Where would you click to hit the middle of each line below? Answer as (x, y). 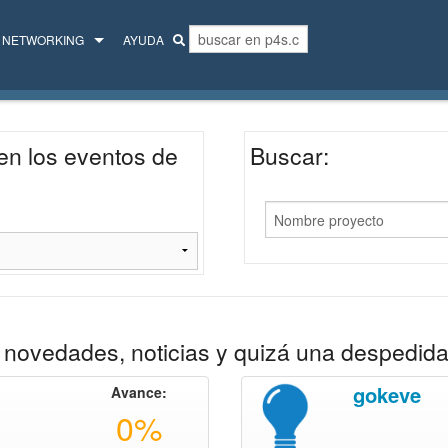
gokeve (386, 394)
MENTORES (52, 80)
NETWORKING (43, 39)
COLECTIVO (52, 126)
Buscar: (289, 156)
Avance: (138, 391)
